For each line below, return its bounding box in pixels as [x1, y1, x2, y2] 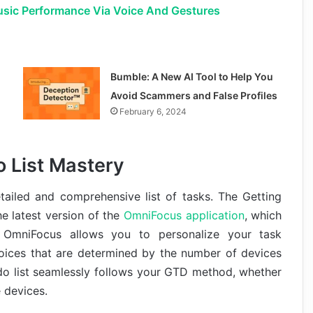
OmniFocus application [124, 208, 245, 223]
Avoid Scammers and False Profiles [110, 89, 277, 101]
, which [244, 208, 282, 223]
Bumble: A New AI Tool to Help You [110, 70, 273, 82]
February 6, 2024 [119, 105, 187, 117]
